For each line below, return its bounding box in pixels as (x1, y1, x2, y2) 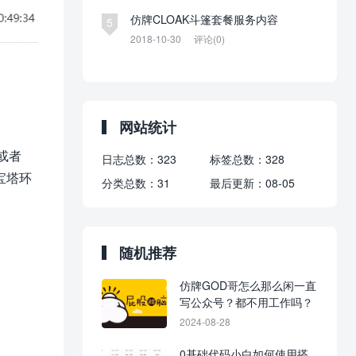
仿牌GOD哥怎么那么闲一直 (180, 277, 316, 294)
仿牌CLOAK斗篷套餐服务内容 (130, 11, 278, 28)
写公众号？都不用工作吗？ (180, 294, 313, 311)
